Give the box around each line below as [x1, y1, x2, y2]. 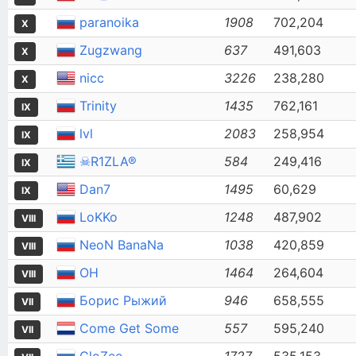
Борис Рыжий [79, 292, 167, 308]
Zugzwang [79, 42, 142, 58]
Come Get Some [79, 320, 179, 336]
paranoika [79, 14, 139, 30]
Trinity [79, 98, 117, 114]
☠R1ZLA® [79, 153, 137, 169]
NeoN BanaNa [79, 237, 164, 253]
